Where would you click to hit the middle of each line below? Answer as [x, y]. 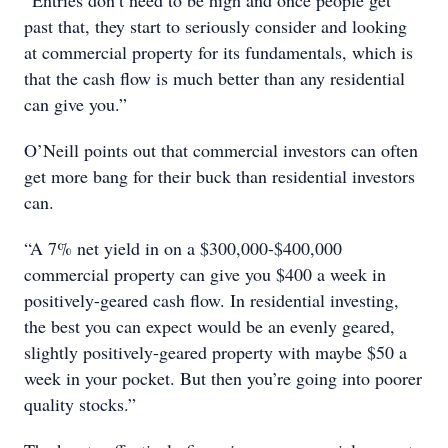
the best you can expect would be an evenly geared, [209, 326]
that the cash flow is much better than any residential [214, 78]
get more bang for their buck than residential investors [219, 176]
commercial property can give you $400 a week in [205, 274]
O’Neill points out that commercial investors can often [221, 150]
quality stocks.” [80, 404]
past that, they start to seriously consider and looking [215, 26]
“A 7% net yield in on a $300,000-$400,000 [183, 248]
